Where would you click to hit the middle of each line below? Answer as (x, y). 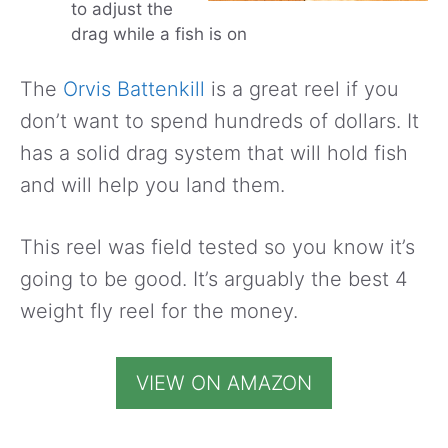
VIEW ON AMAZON (224, 382)
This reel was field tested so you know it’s (217, 246)
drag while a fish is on (159, 34)
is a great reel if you (302, 88)
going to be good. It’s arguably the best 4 (214, 278)
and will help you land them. (152, 184)
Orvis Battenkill (134, 88)
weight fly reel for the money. (159, 310)
